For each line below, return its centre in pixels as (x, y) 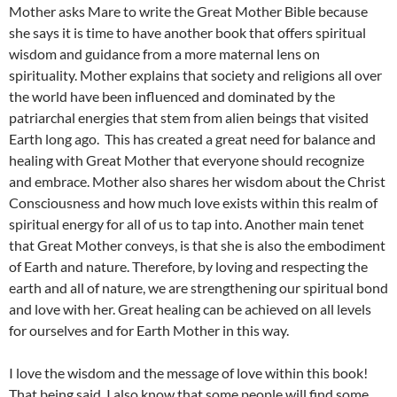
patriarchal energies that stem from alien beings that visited (189, 117)
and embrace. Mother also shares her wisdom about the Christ (197, 181)
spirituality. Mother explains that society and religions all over (195, 75)
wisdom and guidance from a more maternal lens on (164, 54)
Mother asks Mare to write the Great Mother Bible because (188, 11)
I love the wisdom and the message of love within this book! (188, 373)
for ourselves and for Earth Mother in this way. (149, 330)
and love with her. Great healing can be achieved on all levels (190, 309)
